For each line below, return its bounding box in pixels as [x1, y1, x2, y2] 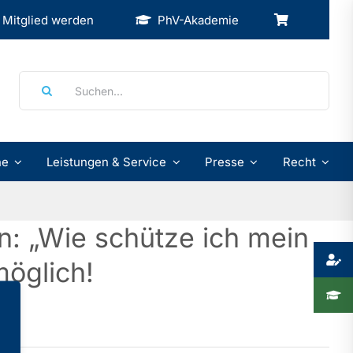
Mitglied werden [2, 12, 95, 28]
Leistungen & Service [46, 154, 167, 169]
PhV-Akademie [158, 12, 240, 28]
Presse [204, 154, 244, 169]
